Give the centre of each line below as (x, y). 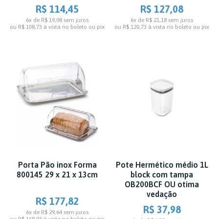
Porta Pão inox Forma (57, 165)
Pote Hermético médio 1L (162, 165)
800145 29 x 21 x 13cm (57, 175)
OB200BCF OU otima (162, 185)
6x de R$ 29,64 (44, 212)
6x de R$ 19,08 (44, 20)
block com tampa (162, 175)
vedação (162, 194)
